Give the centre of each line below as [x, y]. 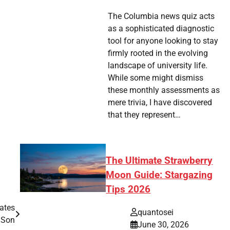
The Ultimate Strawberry [159, 161]
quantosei [156, 212]
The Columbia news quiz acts [161, 16]
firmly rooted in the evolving [158, 53]
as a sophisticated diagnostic [161, 29]
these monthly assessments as [164, 90]
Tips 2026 [128, 190]
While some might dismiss [155, 78]
